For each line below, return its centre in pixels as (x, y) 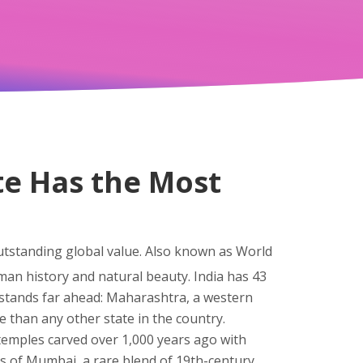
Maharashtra (146, 297)
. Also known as (188, 251)
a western (223, 297)
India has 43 (228, 276)
